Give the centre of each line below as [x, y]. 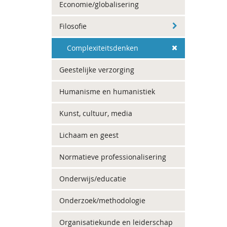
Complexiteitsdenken [103, 48]
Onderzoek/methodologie [102, 200]
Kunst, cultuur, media [96, 113]
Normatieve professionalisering [113, 157]
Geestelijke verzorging [97, 70]
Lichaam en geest [89, 135]
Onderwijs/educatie [93, 179]
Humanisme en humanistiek [107, 91]
